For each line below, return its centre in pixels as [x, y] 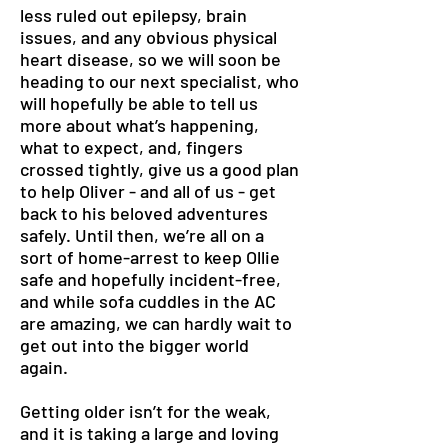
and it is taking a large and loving [149, 433]
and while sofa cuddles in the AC [148, 301]
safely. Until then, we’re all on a [142, 235]
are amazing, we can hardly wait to [156, 323]
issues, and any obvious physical [148, 37]
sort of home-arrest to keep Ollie [150, 257]
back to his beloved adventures [144, 213]
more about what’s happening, [139, 125]
